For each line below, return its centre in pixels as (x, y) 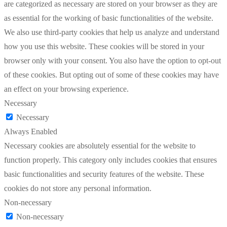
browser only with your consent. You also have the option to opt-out (112, 60)
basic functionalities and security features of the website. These (104, 174)
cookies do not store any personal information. (78, 188)
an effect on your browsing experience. (66, 89)
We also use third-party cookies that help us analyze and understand (112, 32)
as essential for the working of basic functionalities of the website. (109, 18)
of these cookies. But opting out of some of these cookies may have (111, 74)
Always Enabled (31, 131)
